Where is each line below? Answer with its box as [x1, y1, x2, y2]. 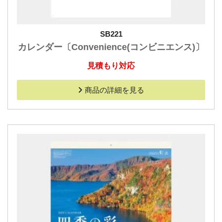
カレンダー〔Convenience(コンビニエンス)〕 [18, 42, 204, 53]
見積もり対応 [87, 61, 135, 70]
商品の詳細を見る [84, 86, 144, 95]
